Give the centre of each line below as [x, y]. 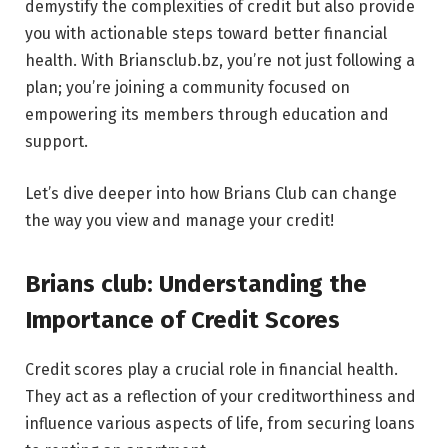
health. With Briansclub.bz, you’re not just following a [220, 60]
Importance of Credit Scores [182, 319]
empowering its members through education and [207, 114]
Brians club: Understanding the [196, 283]
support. [56, 141]
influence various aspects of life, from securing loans [220, 423]
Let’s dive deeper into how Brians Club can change [211, 193]
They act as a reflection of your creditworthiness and [220, 396]
